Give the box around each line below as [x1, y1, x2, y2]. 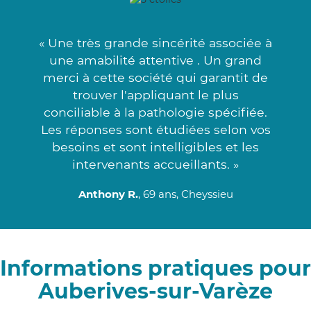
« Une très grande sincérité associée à [39, 35, 272, 50]
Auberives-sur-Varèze [38, 278, 273, 304]
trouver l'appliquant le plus [72, 87, 239, 102]
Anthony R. [78, 187, 138, 201]
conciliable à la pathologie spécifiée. [44, 104, 267, 119]
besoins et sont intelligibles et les [52, 139, 259, 154]
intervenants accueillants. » [72, 156, 239, 171]
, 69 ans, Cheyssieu [137, 187, 233, 201]
